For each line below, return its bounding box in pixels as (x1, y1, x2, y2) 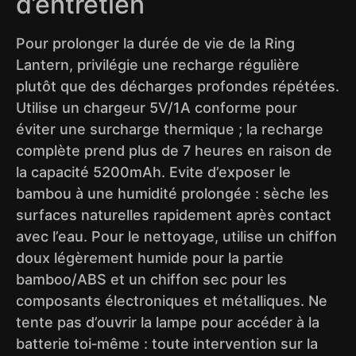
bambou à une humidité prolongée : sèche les (16, 185, 329, 203)
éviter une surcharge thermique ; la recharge (16, 121, 323, 138)
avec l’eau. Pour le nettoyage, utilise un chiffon (16, 228, 337, 246)
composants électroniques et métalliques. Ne (16, 292, 327, 310)
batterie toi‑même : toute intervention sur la (16, 335, 318, 353)
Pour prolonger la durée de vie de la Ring (16, 35, 295, 52)
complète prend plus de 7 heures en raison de (16, 142, 332, 160)
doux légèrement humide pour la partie (16, 250, 284, 267)
